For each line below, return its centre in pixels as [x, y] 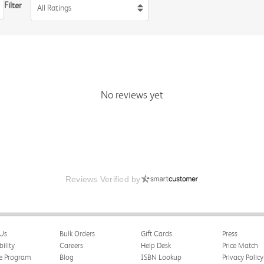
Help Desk [156, 245]
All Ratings [54, 7]
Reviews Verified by [103, 179]
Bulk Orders [77, 234]
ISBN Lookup [161, 257]
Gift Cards [156, 234]
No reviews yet [132, 95]
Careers [71, 245]
